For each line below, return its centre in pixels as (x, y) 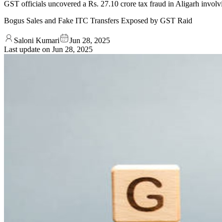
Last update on (28, 49)
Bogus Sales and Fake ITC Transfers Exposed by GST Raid (98, 20)
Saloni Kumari (37, 40)
